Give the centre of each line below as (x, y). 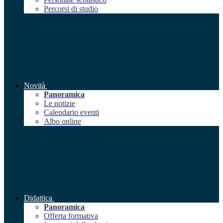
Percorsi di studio (71, 9)
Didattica (38, 198)
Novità (35, 86)
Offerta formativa (71, 216)
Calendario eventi (71, 112)
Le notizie (59, 104)
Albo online (62, 121)
